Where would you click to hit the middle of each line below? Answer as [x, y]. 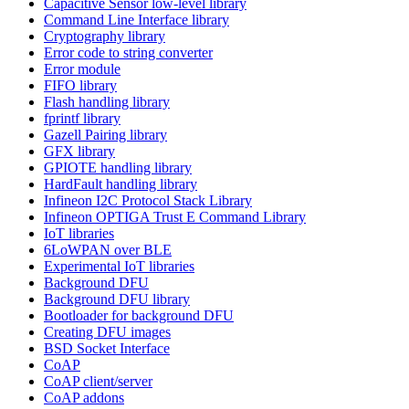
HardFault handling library [121, 184]
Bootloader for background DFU [139, 315]
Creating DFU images [107, 331]
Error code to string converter [128, 52]
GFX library [79, 151]
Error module [82, 68]
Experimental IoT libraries [119, 266]
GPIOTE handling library [118, 167]
